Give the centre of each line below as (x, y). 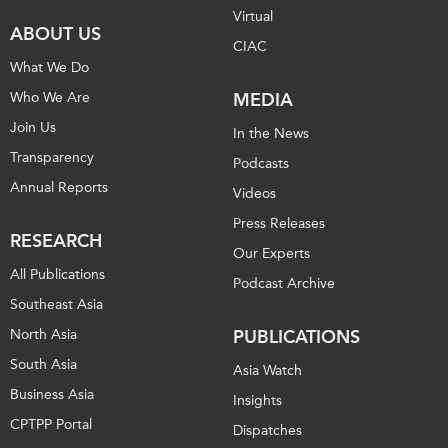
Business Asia (52, 394)
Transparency (52, 157)
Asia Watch (267, 370)
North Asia (43, 334)
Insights (257, 400)
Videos (254, 193)
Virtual (253, 16)
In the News (271, 133)
